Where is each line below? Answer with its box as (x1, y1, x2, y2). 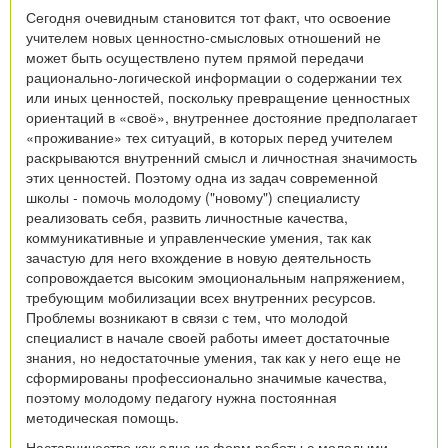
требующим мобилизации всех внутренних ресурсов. (26, 286, 376, 307)
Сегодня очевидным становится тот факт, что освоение (26, 6, 391, 27)
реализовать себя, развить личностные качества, (26, 206, 348, 227)
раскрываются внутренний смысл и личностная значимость (26, 146, 417, 167)
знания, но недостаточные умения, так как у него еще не (26, 346, 401, 367)
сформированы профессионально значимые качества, (26, 366, 387, 387)
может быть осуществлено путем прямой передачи (26, 46, 364, 67)
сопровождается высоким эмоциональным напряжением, (26, 266, 405, 287)
